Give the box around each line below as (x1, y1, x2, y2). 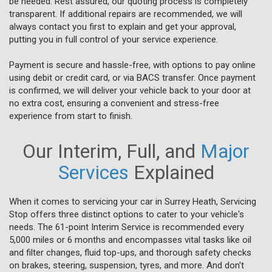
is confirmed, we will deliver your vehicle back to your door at (9, 84, 251, 96)
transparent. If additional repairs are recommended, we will (9, 8, 242, 19)
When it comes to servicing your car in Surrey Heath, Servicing (9, 195, 256, 207)
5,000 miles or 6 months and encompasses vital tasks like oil (9, 234, 251, 245)
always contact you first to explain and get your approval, (9, 21, 236, 32)
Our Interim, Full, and (22, 139, 200, 163)
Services (58, 160, 129, 184)
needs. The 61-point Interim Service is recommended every (9, 221, 244, 233)
